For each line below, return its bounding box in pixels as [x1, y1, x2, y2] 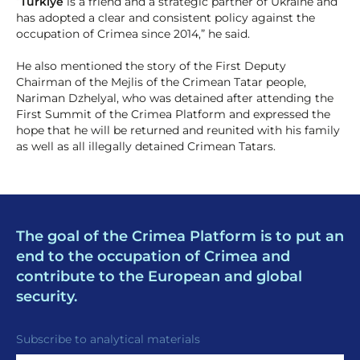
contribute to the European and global [16, 268, 302, 286]
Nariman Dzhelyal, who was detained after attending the [16, 91, 333, 106]
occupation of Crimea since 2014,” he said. [16, 27, 250, 42]
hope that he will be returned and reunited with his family [16, 123, 340, 138]
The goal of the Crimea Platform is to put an [16, 227, 344, 246]
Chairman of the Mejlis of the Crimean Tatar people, [16, 75, 306, 90]
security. [16, 288, 77, 306]
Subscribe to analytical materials [16, 332, 200, 347]
